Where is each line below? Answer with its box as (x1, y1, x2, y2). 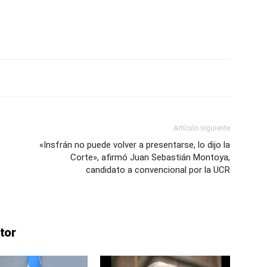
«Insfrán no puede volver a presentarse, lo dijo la (39, 139, 230, 150)
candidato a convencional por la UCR (86, 164, 230, 175)
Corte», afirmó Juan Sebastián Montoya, (70, 152, 230, 163)
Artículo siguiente (173, 124, 230, 132)
